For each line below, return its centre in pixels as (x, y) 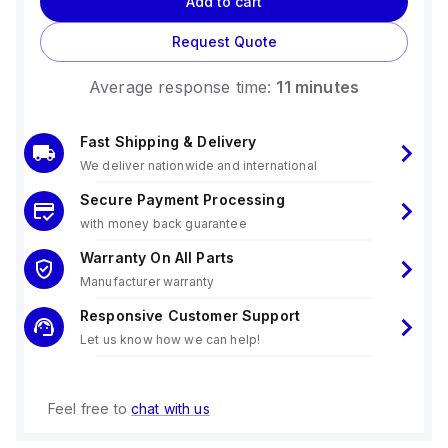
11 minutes (317, 87)
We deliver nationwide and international (198, 165)
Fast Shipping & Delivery (168, 141)
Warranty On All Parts (157, 257)
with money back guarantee (163, 223)
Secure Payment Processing (182, 199)
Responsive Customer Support (190, 315)
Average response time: (180, 87)
